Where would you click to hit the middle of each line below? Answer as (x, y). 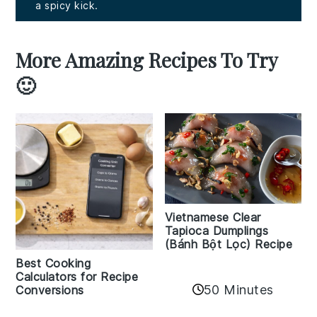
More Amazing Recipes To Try (147, 59)
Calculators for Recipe (77, 276)
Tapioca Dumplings (216, 231)
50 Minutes (238, 289)
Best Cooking (53, 263)
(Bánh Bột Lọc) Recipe (228, 244)
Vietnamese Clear (213, 218)
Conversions (50, 290)
